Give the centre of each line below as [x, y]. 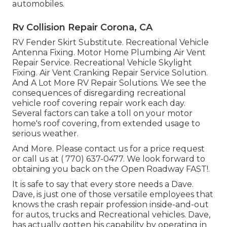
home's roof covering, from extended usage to [106, 124]
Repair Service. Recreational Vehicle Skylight [102, 63]
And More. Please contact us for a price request [108, 149]
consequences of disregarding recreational [99, 93]
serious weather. [45, 134]
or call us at [36, 159]
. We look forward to [164, 159]
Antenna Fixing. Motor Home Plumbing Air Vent [109, 53]
